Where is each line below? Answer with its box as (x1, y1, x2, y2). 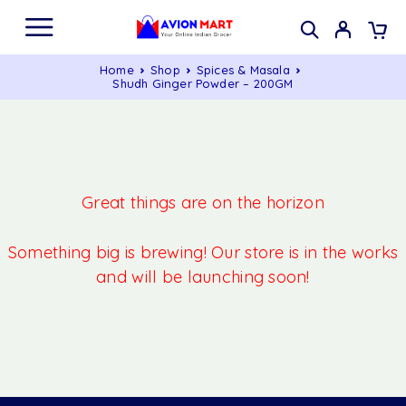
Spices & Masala (196, 63, 290, 77)
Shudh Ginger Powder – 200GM (112, 76, 294, 91)
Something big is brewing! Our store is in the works (7, 242, 399, 264)
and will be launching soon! (96, 266, 310, 288)
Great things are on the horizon (82, 192, 324, 213)
